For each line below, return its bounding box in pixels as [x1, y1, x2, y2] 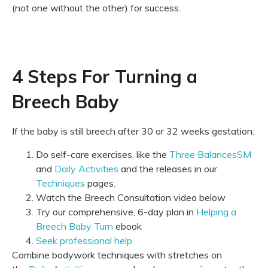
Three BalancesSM [169, 148, 251, 160]
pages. [85, 176, 115, 189]
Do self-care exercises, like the [36, 148, 169, 160]
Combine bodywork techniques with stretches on [12, 248, 222, 261]
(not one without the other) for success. [12, 1, 181, 14]
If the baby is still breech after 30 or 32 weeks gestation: [12, 125, 254, 138]
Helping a [196, 205, 236, 218]
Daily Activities [54, 162, 118, 175]
